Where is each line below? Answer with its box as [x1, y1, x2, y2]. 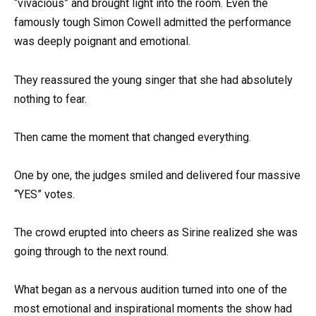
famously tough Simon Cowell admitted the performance [14, 16, 291, 30]
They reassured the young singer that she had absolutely [14, 73, 293, 87]
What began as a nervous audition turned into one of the [14, 283, 287, 297]
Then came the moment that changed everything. [14, 130, 251, 144]
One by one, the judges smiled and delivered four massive [14, 168, 300, 182]
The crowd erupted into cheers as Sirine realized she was [14, 226, 298, 240]
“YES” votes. [14, 187, 75, 201]
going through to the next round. [14, 245, 169, 259]
